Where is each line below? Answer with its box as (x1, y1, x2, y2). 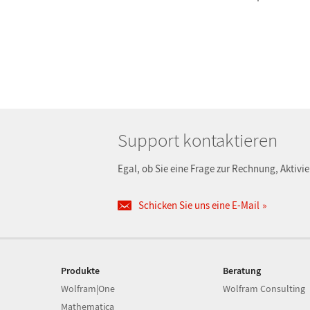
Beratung (222, 264, 261, 277)
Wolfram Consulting (222, 282, 305, 295)
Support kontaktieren (118, 128, 277, 152)
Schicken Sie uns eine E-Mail (138, 199, 259, 212)
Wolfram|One (61, 282, 115, 295)
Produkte (61, 264, 100, 277)
